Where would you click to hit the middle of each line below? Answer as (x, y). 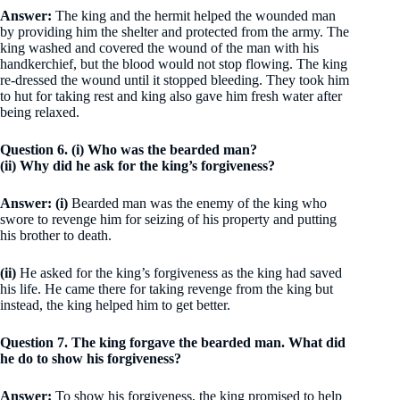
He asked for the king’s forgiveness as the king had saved (179, 273)
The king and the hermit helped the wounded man (196, 16)
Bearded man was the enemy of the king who (197, 203)
